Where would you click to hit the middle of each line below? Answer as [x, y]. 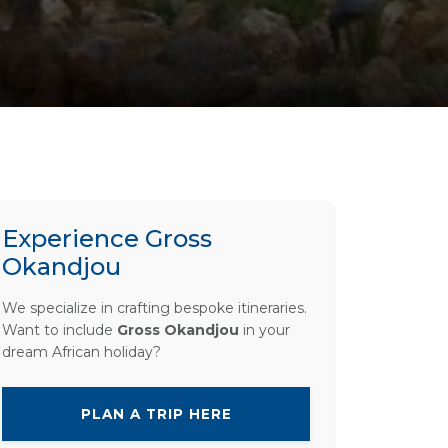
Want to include [59, 329]
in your [264, 329]
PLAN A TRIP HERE [156, 413]
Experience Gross [107, 238]
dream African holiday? [81, 351]
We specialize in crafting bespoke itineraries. [154, 307]
